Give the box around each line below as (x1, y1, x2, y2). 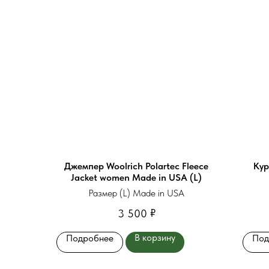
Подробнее (66, 232, 113, 244)
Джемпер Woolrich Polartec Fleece (64, 160, 208, 172)
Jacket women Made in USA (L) (71, 172, 202, 183)
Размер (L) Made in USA (88, 187, 184, 199)
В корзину (134, 232, 175, 244)
